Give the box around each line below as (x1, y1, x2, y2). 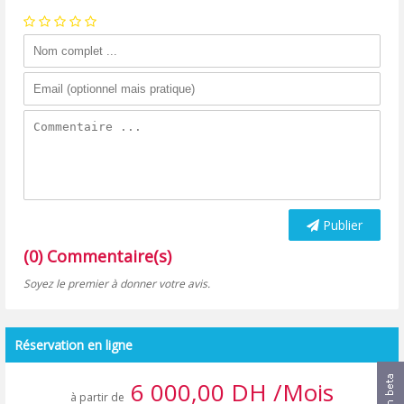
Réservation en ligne (14, 335, 133, 353)
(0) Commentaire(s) (23, 244, 172, 267)
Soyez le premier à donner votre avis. (23, 275, 211, 291)
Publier (318, 216, 363, 234)
